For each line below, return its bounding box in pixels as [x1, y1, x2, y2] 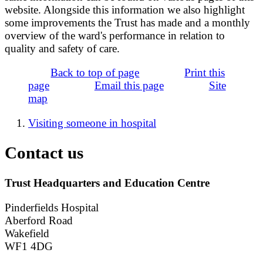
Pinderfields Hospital [5, 201, 99, 214]
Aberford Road [5, 214, 73, 227]
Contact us [5, 143, 83, 163]
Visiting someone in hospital [28, 116, 156, 129]
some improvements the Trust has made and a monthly [5, 16, 250, 29]
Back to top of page [50, 66, 140, 79]
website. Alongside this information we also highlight [5, 4, 245, 16]
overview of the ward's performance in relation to [5, 29, 225, 42]
